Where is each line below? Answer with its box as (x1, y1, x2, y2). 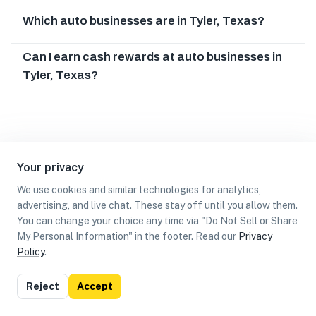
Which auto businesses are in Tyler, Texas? (23, 13, 265, 28)
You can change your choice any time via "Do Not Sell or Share (17, 215, 298, 226)
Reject (26, 281, 59, 292)
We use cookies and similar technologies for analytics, (17, 184, 261, 195)
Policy (17, 246, 44, 257)
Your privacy (17, 161, 84, 174)
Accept (77, 281, 113, 292)
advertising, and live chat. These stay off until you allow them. (17, 200, 298, 211)
